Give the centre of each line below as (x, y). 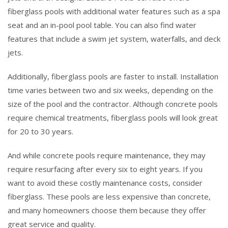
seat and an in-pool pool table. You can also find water (102, 25)
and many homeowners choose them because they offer (107, 210)
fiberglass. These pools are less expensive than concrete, (109, 196)
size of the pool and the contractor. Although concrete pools (113, 104)
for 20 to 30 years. (40, 131)
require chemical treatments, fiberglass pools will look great (113, 117)
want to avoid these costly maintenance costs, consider (105, 182)
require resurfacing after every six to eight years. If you (105, 169)
